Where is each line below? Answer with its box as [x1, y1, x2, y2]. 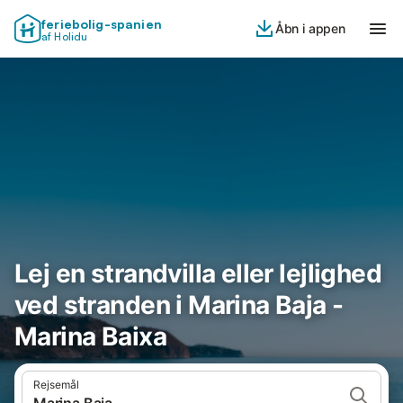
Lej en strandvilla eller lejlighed [14, 258, 382, 289]
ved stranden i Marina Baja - [14, 290, 344, 320]
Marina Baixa [14, 321, 166, 352]
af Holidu [41, 30, 88, 43]
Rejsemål [33, 378, 79, 391]
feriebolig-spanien [41, 16, 162, 31]
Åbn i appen [274, 21, 345, 36]
